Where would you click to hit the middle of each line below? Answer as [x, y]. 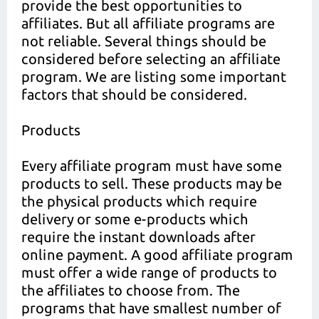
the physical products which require [139, 201]
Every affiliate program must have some [152, 166]
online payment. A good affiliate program [157, 255]
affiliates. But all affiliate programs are [148, 23]
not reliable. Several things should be [144, 41]
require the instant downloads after [138, 237]
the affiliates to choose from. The [131, 290]
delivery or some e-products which [135, 219]
